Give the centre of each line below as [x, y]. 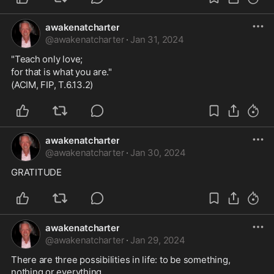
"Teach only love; [47, 59]
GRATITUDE [36, 172]
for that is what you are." [62, 72]
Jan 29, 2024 [158, 240]
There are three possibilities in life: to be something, [121, 260]
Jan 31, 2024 [157, 39]
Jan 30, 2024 [158, 153]
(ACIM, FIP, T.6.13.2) [52, 85]
